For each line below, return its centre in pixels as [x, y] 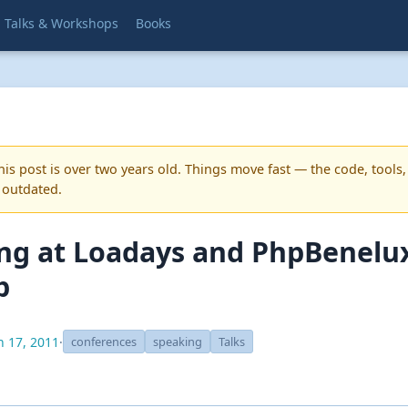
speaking [178, 341]
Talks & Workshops [61, 24]
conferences [104, 341]
